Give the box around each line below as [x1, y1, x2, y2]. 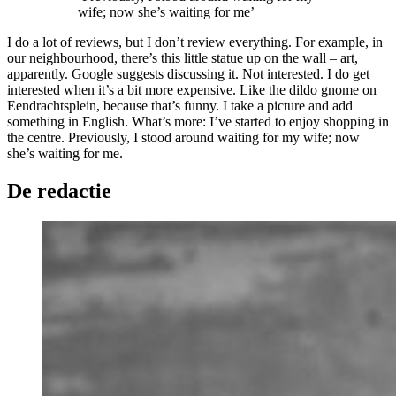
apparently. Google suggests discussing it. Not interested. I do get [7, 65, 369, 81]
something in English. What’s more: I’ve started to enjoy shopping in [7, 113, 389, 129]
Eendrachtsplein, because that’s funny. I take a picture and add [7, 97, 353, 113]
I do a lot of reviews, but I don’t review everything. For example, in [7, 34, 383, 49]
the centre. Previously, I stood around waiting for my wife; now [7, 129, 360, 145]
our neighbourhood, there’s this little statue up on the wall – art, [7, 49, 358, 65]
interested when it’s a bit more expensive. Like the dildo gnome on [7, 81, 377, 97]
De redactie [7, 179, 111, 202]
